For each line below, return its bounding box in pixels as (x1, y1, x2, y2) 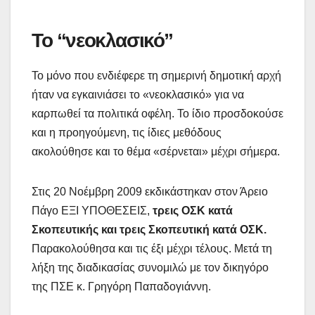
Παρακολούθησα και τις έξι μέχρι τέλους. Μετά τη (32, 242, 272, 255)
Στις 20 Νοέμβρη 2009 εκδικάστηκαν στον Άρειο (32, 185, 268, 198)
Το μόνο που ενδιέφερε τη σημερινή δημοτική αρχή (32, 69, 281, 82)
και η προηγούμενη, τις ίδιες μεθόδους (32, 126, 221, 139)
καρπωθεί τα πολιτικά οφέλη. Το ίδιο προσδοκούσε (32, 107, 283, 120)
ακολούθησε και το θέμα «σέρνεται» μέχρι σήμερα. (32, 145, 280, 157)
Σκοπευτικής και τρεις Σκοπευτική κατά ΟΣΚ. (32, 223, 266, 236)
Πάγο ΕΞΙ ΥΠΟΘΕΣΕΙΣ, (32, 204, 150, 217)
